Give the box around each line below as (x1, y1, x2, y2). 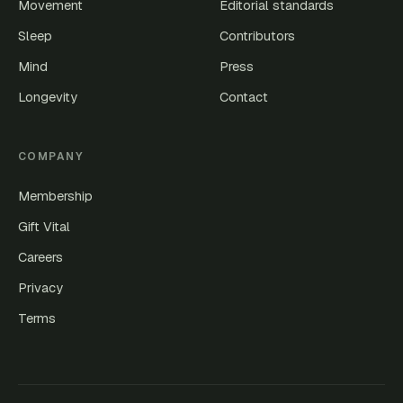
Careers (18, 248, 63, 265)
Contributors (219, 27, 295, 44)
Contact (219, 88, 268, 105)
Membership (18, 187, 93, 204)
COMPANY (18, 149, 84, 164)
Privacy (18, 279, 63, 296)
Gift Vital (18, 218, 70, 235)
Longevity (18, 88, 77, 105)
